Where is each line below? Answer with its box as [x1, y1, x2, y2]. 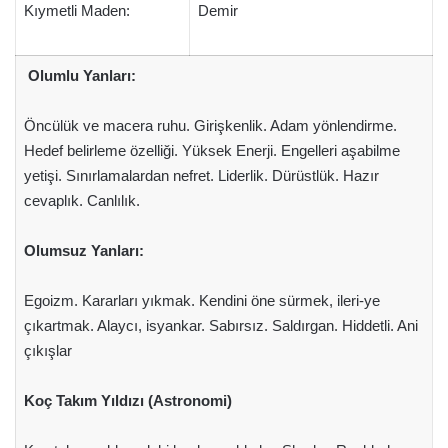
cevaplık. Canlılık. [23, 192, 140, 209]
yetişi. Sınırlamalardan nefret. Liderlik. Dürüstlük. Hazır [23, 167, 379, 184]
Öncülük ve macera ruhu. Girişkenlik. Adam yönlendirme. [23, 117, 397, 134]
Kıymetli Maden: [23, 2, 130, 19]
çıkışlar [23, 342, 72, 359]
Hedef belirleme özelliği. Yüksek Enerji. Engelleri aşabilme [23, 142, 400, 159]
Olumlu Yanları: [23, 67, 136, 84]
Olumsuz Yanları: [23, 242, 144, 259]
